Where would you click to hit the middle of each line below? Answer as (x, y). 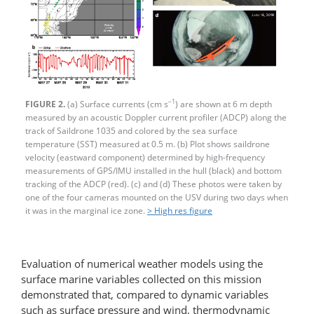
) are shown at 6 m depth (224, 104)
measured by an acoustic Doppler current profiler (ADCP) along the (156, 117)
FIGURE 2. (45, 104)
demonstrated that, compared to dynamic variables (145, 294)
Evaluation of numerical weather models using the (142, 263)
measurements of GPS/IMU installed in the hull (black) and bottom (153, 170)
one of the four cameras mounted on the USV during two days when (157, 197)
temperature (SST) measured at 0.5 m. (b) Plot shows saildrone (148, 144)
